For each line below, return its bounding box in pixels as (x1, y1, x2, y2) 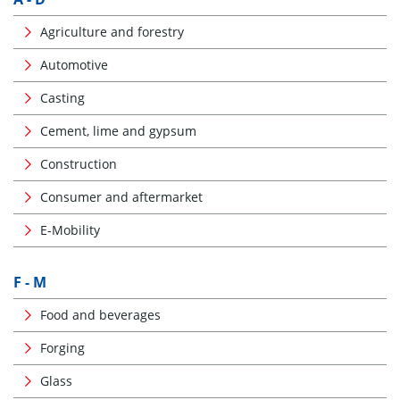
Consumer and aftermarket (40, 188, 203, 205)
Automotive (40, 56, 108, 73)
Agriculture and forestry (40, 23, 184, 40)
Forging (40, 339, 85, 356)
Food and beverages (40, 306, 161, 323)
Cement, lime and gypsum (40, 122, 196, 139)
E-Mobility (40, 221, 100, 238)
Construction (40, 155, 117, 172)
